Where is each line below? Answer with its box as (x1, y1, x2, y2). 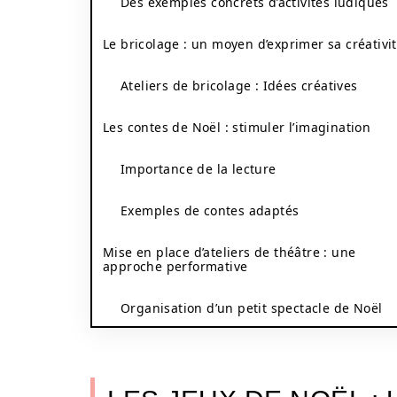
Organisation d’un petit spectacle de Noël (121, 300, 383, 316)
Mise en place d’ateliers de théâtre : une (103, 244, 356, 261)
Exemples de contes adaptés (121, 202, 300, 219)
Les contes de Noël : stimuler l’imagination (103, 119, 371, 136)
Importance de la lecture (121, 160, 276, 177)
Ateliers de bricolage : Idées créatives (121, 77, 358, 94)
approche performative (103, 258, 248, 275)
